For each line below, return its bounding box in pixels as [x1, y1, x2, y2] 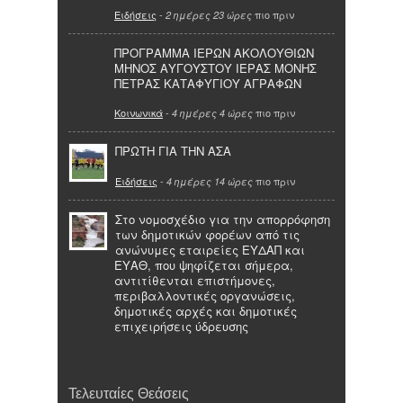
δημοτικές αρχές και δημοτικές [114, 301, 297, 319]
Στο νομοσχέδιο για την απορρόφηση [115, 210, 330, 228]
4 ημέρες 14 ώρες [166, 174, 253, 188]
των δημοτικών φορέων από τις [115, 225, 300, 243]
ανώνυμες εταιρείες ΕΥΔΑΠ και [115, 240, 305, 258]
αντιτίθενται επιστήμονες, [114, 271, 275, 289]
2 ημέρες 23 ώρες [166, 7, 252, 22]
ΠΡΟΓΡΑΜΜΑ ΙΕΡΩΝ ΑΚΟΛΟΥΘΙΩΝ [114, 43, 314, 61]
